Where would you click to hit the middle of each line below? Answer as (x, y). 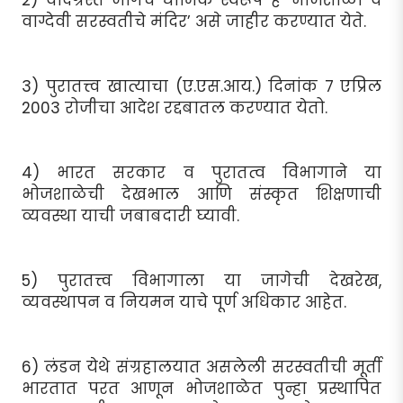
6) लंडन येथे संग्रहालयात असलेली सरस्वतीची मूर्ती (201, 367)
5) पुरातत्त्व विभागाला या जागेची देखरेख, (201, 280)
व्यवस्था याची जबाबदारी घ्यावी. (130, 215)
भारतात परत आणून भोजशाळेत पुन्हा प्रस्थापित (201, 388)
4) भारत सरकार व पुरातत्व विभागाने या (201, 172)
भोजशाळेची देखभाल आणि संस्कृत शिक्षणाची (201, 194)
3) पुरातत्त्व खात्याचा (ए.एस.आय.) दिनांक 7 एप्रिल (201, 86)
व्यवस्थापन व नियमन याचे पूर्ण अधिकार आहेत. (184, 302)
